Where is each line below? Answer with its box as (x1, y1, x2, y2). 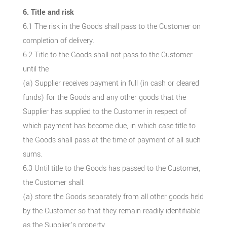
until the (22, 63, 49, 74)
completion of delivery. (22, 35, 94, 46)
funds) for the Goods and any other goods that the (22, 92, 186, 103)
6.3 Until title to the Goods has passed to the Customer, (22, 163, 200, 174)
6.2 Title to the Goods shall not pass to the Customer (22, 49, 193, 60)
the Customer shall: (22, 177, 85, 188)
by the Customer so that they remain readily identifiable (22, 205, 200, 216)
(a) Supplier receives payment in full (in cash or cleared (22, 78, 199, 89)
